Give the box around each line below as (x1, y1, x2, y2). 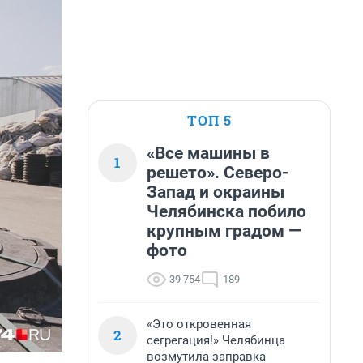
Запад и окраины (147, 182, 284, 202)
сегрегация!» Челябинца (147, 333, 285, 348)
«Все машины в (147, 143, 270, 163)
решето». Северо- (147, 163, 288, 182)
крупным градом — (147, 221, 301, 241)
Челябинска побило (147, 202, 306, 221)
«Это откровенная (147, 317, 251, 331)
